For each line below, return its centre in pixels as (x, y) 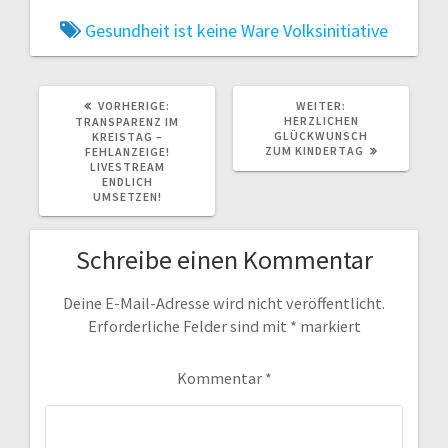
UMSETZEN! (127, 196)
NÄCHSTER (377, 104)
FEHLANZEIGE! (127, 151)
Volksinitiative (335, 30)
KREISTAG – (127, 136)
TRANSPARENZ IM (127, 121)
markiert (328, 326)
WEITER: (321, 105)
